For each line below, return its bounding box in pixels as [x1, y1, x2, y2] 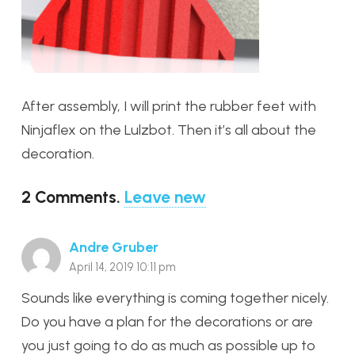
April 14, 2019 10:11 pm [69, 259, 176, 274]
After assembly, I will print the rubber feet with [21, 97, 316, 115]
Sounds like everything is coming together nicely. [21, 288, 329, 307]
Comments [35, 186, 116, 207]
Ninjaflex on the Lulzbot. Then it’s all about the [21, 120, 316, 139]
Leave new [124, 186, 206, 207]
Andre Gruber [69, 238, 158, 256]
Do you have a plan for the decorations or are [21, 312, 313, 330]
